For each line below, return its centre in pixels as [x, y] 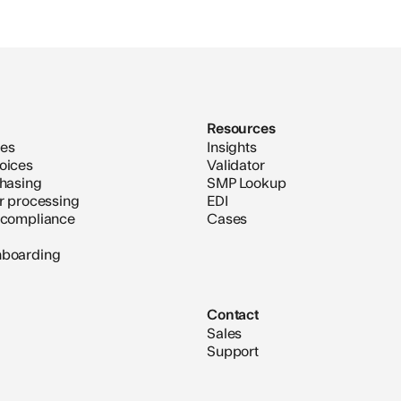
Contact [233, 314]
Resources [241, 128]
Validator [236, 164]
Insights [232, 146]
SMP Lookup [247, 182]
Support [233, 350]
